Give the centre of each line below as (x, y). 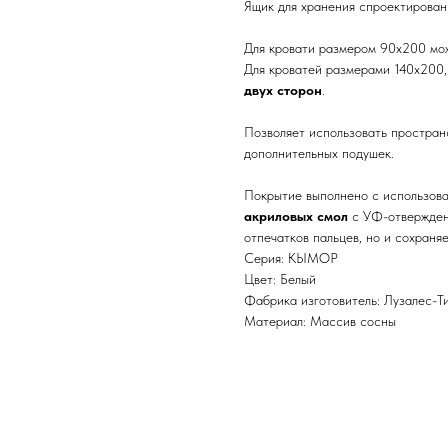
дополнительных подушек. (319, 152)
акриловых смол (296, 215)
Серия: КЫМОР (291, 257)
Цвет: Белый (280, 278)
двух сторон (283, 89)
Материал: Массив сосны (320, 320)
